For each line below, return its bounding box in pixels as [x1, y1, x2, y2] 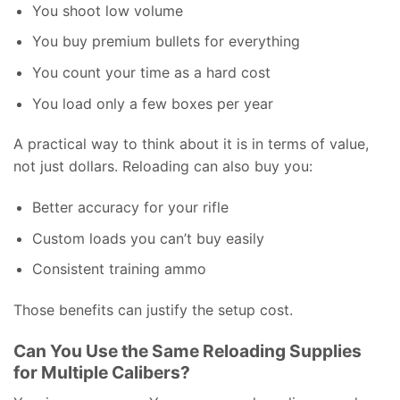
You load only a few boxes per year [31, 94, 273, 112]
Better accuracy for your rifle [31, 198, 229, 217]
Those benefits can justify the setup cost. [13, 301, 293, 320]
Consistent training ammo [31, 260, 206, 279]
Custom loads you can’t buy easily [31, 229, 264, 247]
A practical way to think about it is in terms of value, [13, 135, 369, 154]
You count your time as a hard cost [31, 62, 271, 81]
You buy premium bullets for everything [31, 32, 300, 51]
